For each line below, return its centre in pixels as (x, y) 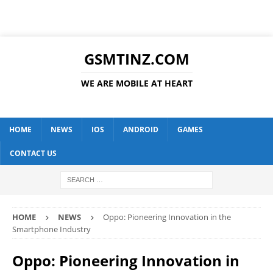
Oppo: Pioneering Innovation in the (167, 217)
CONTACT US (33, 153)
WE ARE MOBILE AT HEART (136, 83)
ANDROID (141, 129)
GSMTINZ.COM (136, 59)
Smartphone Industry (51, 229)
